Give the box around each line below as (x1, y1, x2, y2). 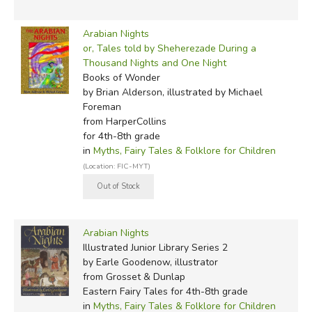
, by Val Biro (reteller (197, 2, 297, 18)
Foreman (82, 100, 121, 114)
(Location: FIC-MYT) (82, 161, 150, 172)
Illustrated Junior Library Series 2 (82, 241, 228, 255)
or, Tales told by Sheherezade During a (82, 42, 256, 56)
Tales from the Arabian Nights (46, 2, 198, 18)
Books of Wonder (82, 71, 160, 85)
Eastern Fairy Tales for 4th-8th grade (82, 285, 248, 299)
